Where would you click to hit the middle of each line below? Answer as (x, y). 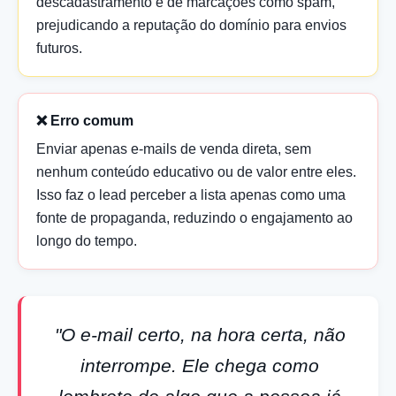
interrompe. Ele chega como (200, 365)
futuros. (59, 48)
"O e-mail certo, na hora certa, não (200, 334)
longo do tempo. (87, 240)
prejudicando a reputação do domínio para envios (191, 25)
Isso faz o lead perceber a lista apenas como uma (191, 194)
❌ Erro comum (85, 120)
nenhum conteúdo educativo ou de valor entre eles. (196, 171)
